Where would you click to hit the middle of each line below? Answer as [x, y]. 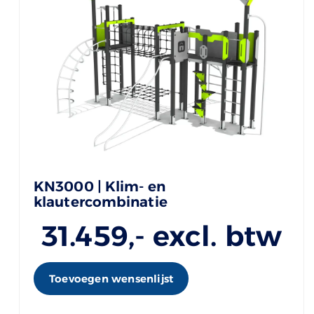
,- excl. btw [205, 236]
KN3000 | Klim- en [100, 187]
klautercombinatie [101, 202]
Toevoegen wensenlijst [111, 279]
